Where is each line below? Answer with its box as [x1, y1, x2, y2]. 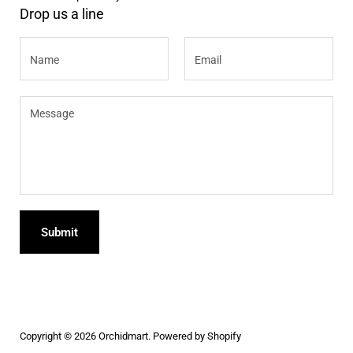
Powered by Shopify [153, 330, 241, 342]
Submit [41, 225, 78, 240]
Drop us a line [20, 5, 104, 22]
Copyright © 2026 [20, 330, 98, 342]
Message [20, 94, 61, 106]
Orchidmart [98, 330, 148, 342]
